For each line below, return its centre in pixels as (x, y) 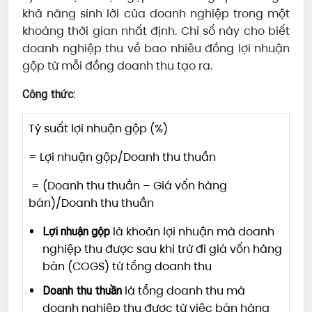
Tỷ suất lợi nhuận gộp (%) (100, 129)
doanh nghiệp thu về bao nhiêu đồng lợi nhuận (156, 49)
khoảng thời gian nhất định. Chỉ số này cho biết (156, 31)
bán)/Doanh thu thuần (91, 203)
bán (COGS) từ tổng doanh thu (127, 267)
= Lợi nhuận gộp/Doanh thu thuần (122, 157)
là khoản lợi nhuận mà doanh (194, 232)
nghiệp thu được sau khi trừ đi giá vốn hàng (162, 249)
